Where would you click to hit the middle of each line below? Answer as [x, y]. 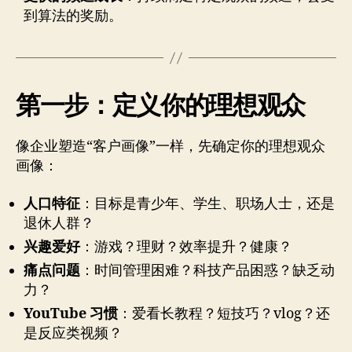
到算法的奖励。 [73, 16]
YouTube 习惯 [71, 313]
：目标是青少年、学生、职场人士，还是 [207, 203]
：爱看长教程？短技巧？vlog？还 [224, 313]
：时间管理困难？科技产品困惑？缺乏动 [207, 270]
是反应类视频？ [73, 333]
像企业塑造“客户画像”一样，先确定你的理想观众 [170, 147]
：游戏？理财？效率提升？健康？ [186, 247]
